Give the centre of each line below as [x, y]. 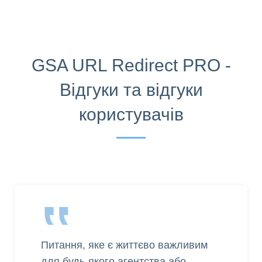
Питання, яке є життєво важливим [124, 245]
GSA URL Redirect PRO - [131, 65]
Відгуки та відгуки [131, 90]
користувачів [131, 115]
